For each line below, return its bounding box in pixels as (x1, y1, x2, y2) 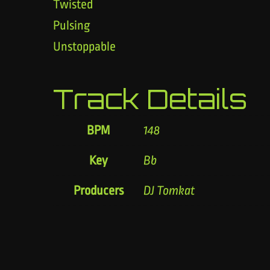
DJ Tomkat (143, 183, 195, 198)
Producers (73, 183, 124, 198)
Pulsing (53, 17, 90, 33)
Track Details (53, 82, 247, 116)
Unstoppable (53, 39, 116, 54)
